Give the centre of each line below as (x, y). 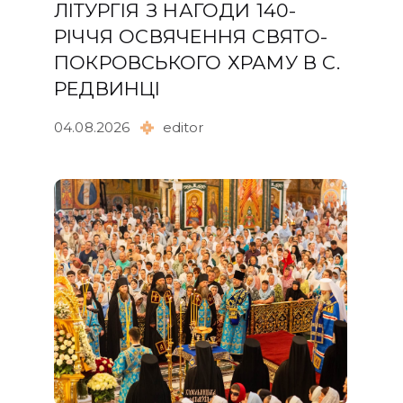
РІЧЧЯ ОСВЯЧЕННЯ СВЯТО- (191, 36)
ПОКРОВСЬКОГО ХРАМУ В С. (197, 62)
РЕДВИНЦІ (107, 88)
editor (183, 127)
